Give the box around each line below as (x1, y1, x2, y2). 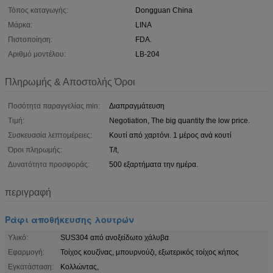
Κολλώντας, (60, 263, 99, 271)
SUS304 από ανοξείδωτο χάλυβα (60, 233, 169, 242)
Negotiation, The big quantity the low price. (109, 116, 250, 125)
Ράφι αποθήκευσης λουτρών (5, 213, 134, 225)
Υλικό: (8, 233, 28, 242)
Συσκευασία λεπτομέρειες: (8, 131, 92, 140)
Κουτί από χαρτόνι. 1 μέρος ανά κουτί (109, 131, 232, 140)
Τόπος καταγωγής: (8, 6, 68, 15)
